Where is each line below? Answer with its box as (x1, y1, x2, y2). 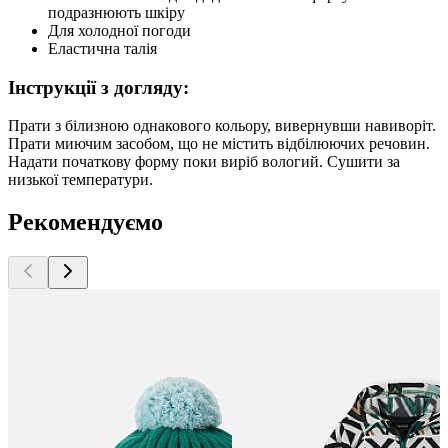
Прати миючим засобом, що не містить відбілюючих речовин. (8, 135, 430, 153)
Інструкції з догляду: (8, 76, 189, 98)
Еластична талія (48, 39, 157, 57)
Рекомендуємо (8, 209, 163, 236)
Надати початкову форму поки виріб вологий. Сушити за (8, 153, 400, 171)
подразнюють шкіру (48, 3, 185, 21)
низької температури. (8, 171, 153, 189)
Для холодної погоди (48, 21, 191, 39)
